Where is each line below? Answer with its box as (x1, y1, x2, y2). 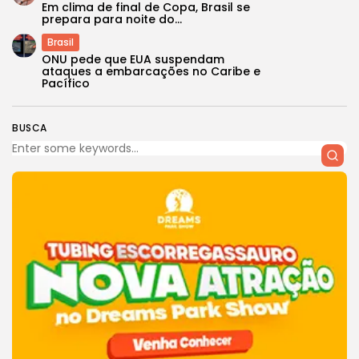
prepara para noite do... (42, 11, 182, 27)
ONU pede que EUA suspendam (42, 51, 224, 67)
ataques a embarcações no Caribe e (42, 63, 260, 79)
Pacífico (42, 75, 90, 91)
